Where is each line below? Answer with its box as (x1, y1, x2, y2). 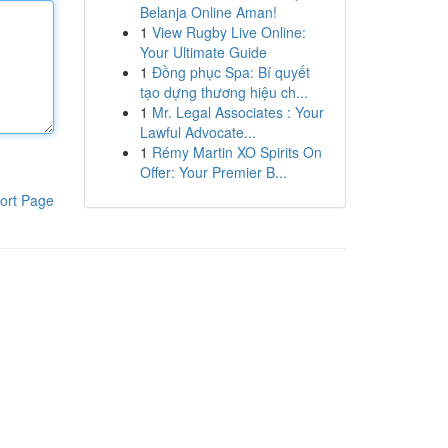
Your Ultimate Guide (139, 42, 267, 62)
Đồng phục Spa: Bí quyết (151, 62, 310, 82)
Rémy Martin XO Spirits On (151, 142, 322, 162)
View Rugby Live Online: (151, 22, 306, 42)
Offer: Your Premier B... (139, 162, 287, 182)
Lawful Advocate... (139, 122, 256, 142)
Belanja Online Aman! (139, 2, 277, 22)
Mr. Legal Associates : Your (151, 102, 324, 122)
